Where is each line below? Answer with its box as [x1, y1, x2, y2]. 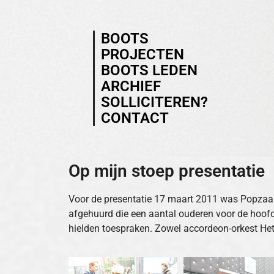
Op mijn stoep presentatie [68, 161, 265, 181]
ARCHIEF [101, 78, 161, 95]
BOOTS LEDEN [101, 62, 198, 79]
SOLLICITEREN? [101, 94, 208, 111]
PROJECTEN [101, 46, 184, 63]
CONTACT [101, 109, 169, 127]
